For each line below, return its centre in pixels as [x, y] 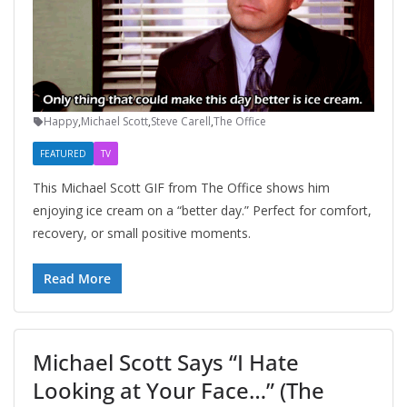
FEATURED [63, 154]
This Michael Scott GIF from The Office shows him [181, 188]
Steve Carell [181, 122]
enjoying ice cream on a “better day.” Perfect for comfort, [202, 211]
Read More [77, 279]
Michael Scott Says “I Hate [166, 362]
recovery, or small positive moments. [142, 233]
